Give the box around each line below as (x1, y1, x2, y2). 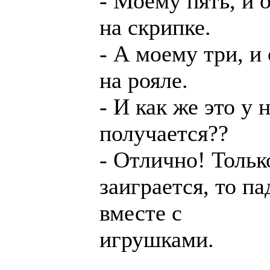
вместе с (99, 200, 182, 225)
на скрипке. (99, 14, 211, 40)
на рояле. (99, 67, 188, 93)
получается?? (99, 121, 228, 146)
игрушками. (99, 227, 214, 252)
